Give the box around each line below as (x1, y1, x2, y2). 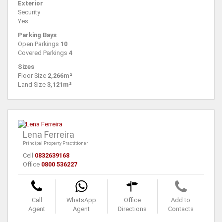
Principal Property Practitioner (23, 141, 88, 146)
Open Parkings (18, 40, 59, 48)
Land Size (18, 81, 46, 89)
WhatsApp (66, 196, 97, 204)
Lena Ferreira (23, 129, 74, 140)
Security (18, 8, 40, 16)
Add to (171, 196, 191, 204)
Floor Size (18, 72, 46, 80)
